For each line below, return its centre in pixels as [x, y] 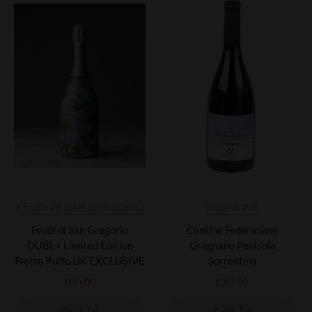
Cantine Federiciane [232, 229]
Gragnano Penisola [232, 245]
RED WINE [232, 206]
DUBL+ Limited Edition [80, 245]
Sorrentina [232, 260]
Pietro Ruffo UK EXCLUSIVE [80, 260]
